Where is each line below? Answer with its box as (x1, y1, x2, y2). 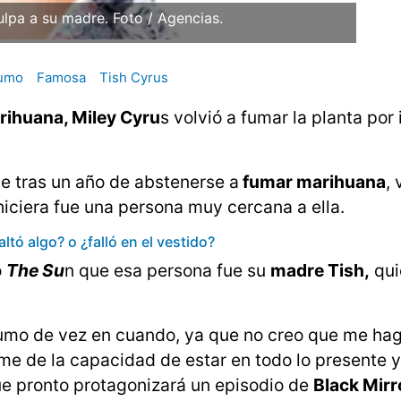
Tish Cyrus (99, 69, 168, 87)
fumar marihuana (239, 171, 386, 193)
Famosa (37, 69, 86, 87)
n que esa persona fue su (64, 260, 270, 282)
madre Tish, (270, 260, 370, 282)
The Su (6, 260, 64, 282)
